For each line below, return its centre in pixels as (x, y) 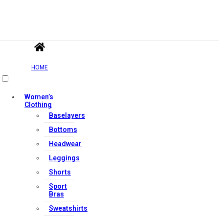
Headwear (65, 144)
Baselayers (67, 115)
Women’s (39, 97)
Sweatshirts (68, 208)
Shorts (60, 172)
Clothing (38, 105)
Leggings (64, 158)
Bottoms (63, 130)
